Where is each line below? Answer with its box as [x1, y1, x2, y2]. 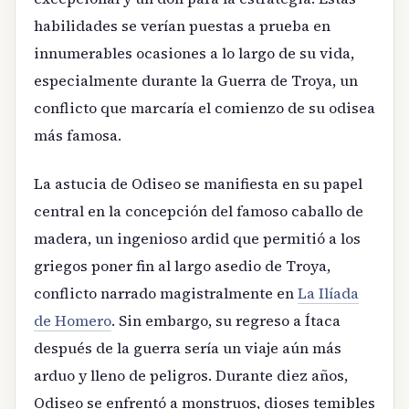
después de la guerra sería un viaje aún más [34, 337, 341, 358]
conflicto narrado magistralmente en [34, 282, 298, 303]
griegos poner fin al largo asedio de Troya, [34, 255, 330, 276]
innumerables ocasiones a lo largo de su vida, [34, 43, 354, 64]
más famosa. [34, 125, 121, 146]
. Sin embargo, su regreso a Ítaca [111, 309, 341, 330]
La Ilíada [298, 282, 359, 303]
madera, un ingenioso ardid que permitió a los [34, 227, 361, 248]
